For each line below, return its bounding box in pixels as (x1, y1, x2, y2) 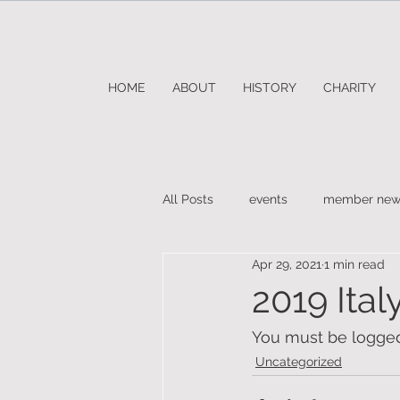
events (249, 191, 287, 206)
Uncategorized (255, 354, 342, 369)
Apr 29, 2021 (252, 256, 321, 271)
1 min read (324, 256, 385, 271)
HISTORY (243, 80, 296, 95)
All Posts (162, 191, 213, 206)
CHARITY (323, 80, 376, 95)
